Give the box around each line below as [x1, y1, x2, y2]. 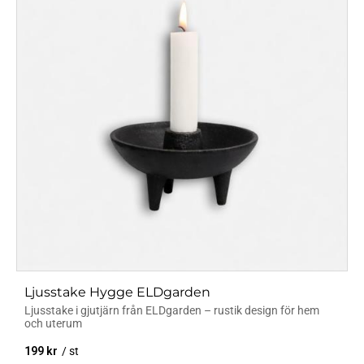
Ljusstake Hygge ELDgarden [24, 284, 210, 300]
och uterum [24, 316, 82, 330]
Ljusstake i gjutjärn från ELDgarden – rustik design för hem [24, 303, 319, 317]
